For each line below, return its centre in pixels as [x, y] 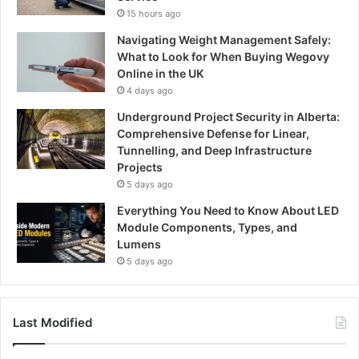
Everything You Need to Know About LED [228, 211]
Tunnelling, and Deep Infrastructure [214, 151]
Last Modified [52, 323]
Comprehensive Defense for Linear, [213, 134]
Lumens [139, 244]
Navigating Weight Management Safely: [224, 40]
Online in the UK [160, 74]
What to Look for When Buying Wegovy [223, 57]
